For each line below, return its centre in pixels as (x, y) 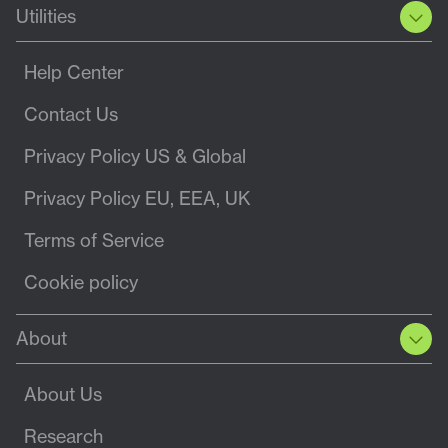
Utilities (46, 17)
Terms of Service (94, 241)
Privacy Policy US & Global (135, 157)
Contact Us (71, 115)
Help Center (74, 73)
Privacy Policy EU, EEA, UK (137, 199)
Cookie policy (81, 283)
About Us (63, 395)
